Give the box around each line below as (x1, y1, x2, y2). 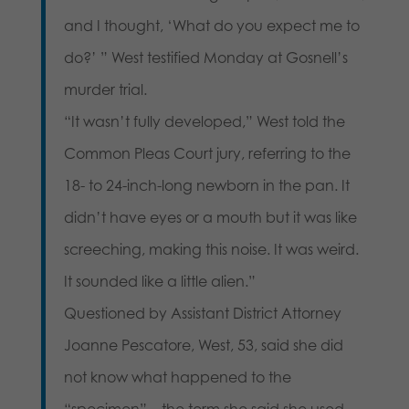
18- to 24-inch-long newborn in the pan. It (63, 175, 350, 194)
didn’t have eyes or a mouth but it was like (63, 207, 357, 226)
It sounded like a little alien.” (63, 271, 256, 290)
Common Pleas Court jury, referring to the (63, 143, 351, 163)
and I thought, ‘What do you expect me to (63, 16, 360, 35)
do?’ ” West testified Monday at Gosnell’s (63, 47, 348, 67)
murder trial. (63, 79, 147, 99)
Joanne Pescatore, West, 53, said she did (63, 335, 343, 354)
